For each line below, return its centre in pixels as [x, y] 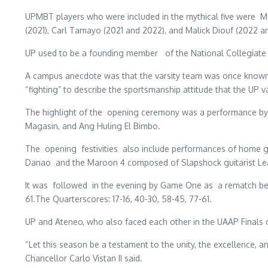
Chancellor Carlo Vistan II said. [84, 258]
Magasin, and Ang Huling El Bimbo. [93, 126]
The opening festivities [74, 148]
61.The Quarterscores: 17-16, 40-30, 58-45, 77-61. [118, 199]
